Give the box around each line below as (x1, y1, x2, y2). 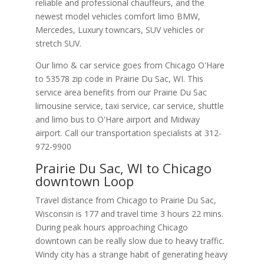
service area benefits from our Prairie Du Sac (35, 86, 207, 98)
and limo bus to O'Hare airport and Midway (35, 113, 200, 125)
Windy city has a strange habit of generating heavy (35, 248, 227, 260)
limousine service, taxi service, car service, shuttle (35, 100, 224, 111)
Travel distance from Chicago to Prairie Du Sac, (35, 194, 216, 206)
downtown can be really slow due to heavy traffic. (35, 235, 225, 246)
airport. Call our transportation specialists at (35, 127, 204, 138)
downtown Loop (35, 171, 134, 190)
